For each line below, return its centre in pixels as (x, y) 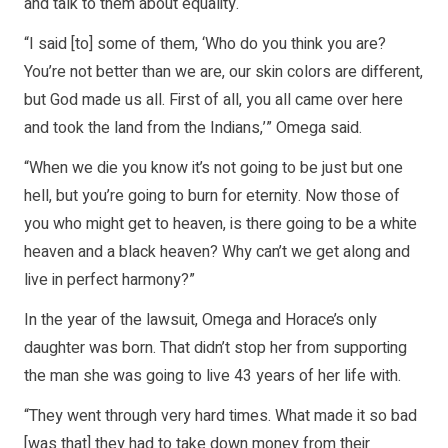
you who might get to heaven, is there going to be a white (220, 224)
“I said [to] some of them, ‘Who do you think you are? (205, 44)
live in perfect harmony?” (109, 280)
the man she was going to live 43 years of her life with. (212, 376)
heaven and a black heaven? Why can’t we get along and (217, 252)
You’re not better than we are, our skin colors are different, (223, 72)
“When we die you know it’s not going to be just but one (213, 168)
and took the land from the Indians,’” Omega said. (193, 128)
